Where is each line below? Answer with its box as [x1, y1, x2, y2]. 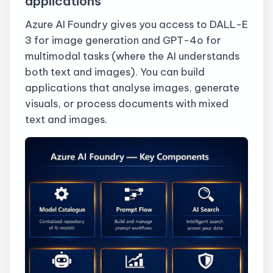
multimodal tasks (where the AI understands [25, 49, 239, 62]
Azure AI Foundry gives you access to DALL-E [25, 17, 248, 30]
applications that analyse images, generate [25, 80, 239, 94]
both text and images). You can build [25, 65, 205, 78]
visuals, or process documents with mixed [25, 96, 229, 110]
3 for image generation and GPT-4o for [25, 33, 221, 46]
